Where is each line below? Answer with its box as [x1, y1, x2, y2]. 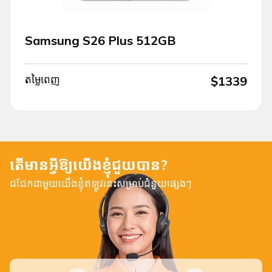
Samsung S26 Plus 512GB [25, 32, 175, 48]
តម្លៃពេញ [25, 73, 60, 86]
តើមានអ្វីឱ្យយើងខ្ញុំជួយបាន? [10, 155, 168, 174]
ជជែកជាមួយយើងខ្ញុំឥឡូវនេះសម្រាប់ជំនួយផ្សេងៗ [10, 177, 192, 189]
